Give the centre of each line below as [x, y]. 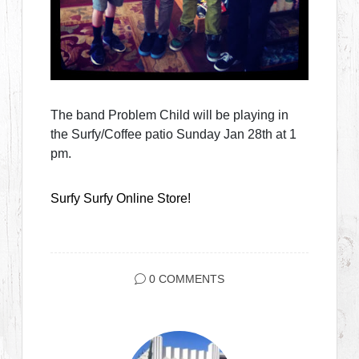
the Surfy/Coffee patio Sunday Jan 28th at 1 [174, 134]
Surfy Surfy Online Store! [121, 198]
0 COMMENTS [187, 279]
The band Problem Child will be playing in [170, 115]
